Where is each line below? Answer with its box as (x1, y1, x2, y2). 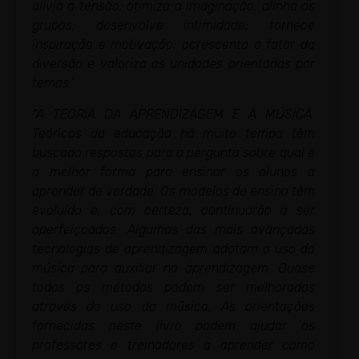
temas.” (32, 75, 75, 91)
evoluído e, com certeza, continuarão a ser (32, 202, 315, 218)
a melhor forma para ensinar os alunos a (32, 163, 315, 179)
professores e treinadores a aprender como (32, 337, 315, 353)
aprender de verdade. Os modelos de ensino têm (32, 183, 315, 199)
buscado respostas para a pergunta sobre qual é (32, 144, 315, 160)
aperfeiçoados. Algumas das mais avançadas (32, 221, 315, 237)
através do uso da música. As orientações (32, 298, 315, 314)
